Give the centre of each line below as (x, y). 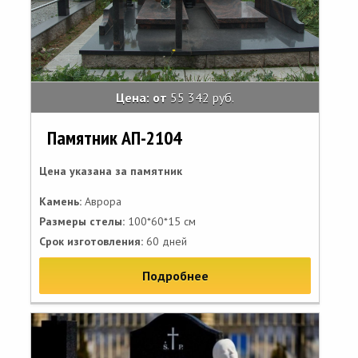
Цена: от (143, 97)
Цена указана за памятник (111, 171)
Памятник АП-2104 (114, 138)
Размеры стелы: (82, 221)
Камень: (60, 201)
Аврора (101, 201)
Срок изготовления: (91, 241)
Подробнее (175, 276)
